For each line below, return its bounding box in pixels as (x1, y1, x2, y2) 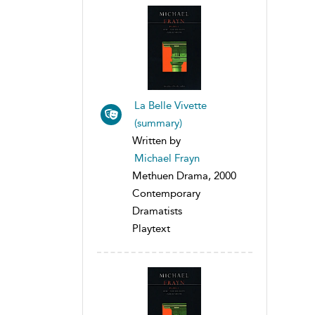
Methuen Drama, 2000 (132, 169, 236, 182)
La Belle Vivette (134, 98, 207, 112)
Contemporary (132, 186, 200, 200)
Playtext (132, 221, 170, 235)
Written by (132, 134, 181, 147)
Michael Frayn (134, 151, 200, 165)
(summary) (134, 116, 182, 129)
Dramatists (132, 204, 182, 217)
